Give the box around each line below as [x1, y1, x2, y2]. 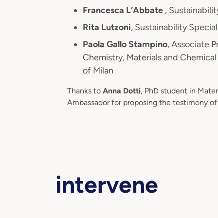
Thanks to [67, 86, 103, 95]
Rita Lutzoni [83, 21, 131, 33]
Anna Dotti [103, 86, 141, 95]
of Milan [83, 65, 113, 76]
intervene [55, 170, 158, 199]
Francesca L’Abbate [83, 4, 165, 16]
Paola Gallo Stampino [83, 38, 167, 50]
